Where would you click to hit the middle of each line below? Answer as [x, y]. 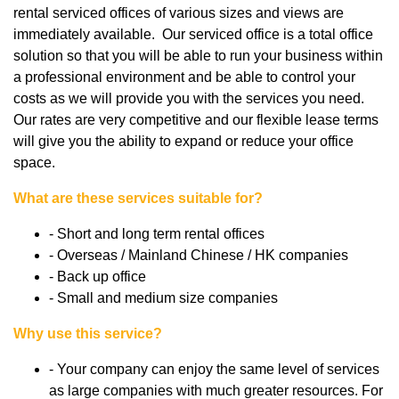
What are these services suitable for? [138, 199]
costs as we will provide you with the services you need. [191, 99]
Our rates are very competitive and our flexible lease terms [196, 120]
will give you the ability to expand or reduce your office [183, 142]
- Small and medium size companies [163, 298]
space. [34, 163]
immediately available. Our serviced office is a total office [193, 35]
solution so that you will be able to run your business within [198, 56]
